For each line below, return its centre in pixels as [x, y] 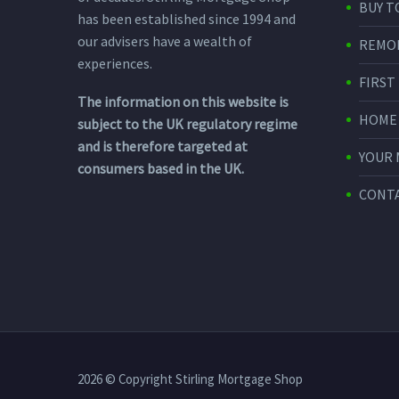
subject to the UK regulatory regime [187, 124]
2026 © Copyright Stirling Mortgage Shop [190, 379]
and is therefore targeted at [163, 147]
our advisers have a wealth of [165, 41]
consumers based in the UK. [161, 169]
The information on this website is [183, 102]
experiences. [115, 64]
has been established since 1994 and [187, 19]
